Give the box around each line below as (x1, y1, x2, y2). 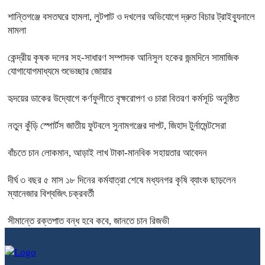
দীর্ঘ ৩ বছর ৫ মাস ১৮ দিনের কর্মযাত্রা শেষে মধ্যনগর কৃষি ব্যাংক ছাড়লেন (8, 174, 236, 186)
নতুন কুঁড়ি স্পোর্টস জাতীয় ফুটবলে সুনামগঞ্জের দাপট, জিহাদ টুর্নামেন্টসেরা (8, 120, 226, 131)
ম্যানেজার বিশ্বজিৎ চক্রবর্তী (8, 188, 94, 199)
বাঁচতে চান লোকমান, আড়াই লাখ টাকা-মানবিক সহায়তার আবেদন (8, 147, 207, 159)
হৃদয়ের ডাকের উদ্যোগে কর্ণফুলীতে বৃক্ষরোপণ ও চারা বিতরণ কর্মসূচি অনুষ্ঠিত (8, 93, 239, 104)
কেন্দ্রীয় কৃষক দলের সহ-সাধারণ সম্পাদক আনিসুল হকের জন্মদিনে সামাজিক (8, 52, 239, 63)
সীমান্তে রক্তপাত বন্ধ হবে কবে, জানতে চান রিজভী (8, 215, 169, 227)
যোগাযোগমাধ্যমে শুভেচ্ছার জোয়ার (8, 66, 112, 77)
